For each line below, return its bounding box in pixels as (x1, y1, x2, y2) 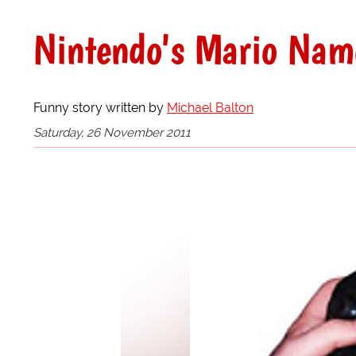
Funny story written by (33, 99, 167, 115)
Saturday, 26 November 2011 (33, 125, 191, 140)
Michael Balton (167, 99, 253, 115)
